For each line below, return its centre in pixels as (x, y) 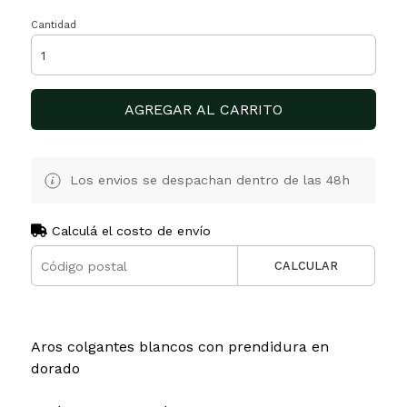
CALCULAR (307, 266)
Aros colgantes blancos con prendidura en (179, 347)
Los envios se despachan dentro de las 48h (207, 180)
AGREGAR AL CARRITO (203, 110)
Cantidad (53, 25)
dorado (55, 369)
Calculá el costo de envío (129, 231)
